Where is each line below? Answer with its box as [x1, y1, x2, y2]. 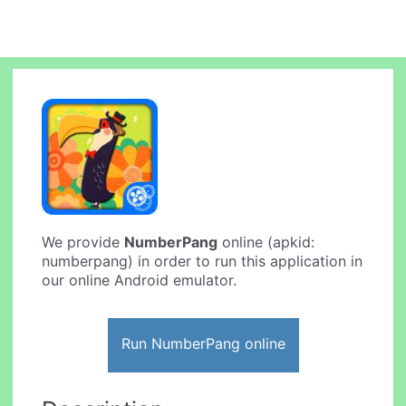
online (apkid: [217, 233, 315, 252]
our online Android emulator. [42, 271, 237, 290]
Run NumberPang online [121, 333, 285, 353]
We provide [42, 233, 125, 252]
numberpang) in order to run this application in [42, 252, 363, 271]
